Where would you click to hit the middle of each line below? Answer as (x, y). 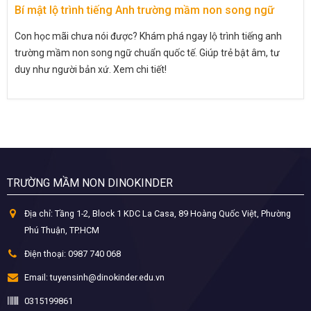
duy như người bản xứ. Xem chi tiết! (91, 69)
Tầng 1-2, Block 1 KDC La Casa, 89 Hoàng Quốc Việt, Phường (173, 213)
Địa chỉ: (39, 213)
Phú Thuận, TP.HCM (62, 230)
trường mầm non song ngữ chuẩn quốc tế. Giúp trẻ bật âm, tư (147, 52)
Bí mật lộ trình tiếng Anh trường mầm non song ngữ (144, 10)
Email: (36, 277)
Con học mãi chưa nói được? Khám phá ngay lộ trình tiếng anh (148, 36)
